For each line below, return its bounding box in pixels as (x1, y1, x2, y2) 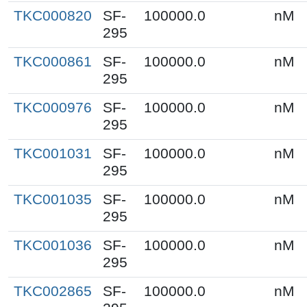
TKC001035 (14, 191, 92, 208)
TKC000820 (14, 7, 92, 24)
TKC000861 (14, 53, 92, 70)
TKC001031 (14, 145, 92, 162)
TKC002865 (14, 282, 92, 299)
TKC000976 (14, 99, 92, 116)
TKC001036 (14, 236, 92, 254)
